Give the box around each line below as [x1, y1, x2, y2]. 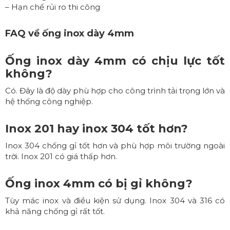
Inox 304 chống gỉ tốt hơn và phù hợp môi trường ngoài [5, 140, 225, 150]
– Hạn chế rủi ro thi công [5, 2, 100, 12]
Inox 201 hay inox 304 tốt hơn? [5, 121, 188, 136]
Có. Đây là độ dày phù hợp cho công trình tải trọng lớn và [5, 85, 225, 95]
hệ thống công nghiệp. [5, 96, 93, 106]
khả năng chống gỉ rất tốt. [5, 206, 105, 216]
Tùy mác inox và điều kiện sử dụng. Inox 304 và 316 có [5, 195, 225, 205]
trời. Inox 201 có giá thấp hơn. [5, 151, 117, 161]
